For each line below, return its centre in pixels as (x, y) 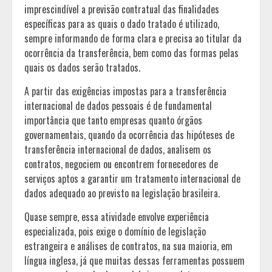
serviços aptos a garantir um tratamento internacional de (132, 178)
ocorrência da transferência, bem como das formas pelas (131, 53)
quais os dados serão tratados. (82, 67)
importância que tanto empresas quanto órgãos (113, 120)
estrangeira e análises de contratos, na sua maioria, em (128, 246)
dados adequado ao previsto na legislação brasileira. (122, 193)
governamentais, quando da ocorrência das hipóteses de (129, 134)
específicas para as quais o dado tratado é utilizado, (122, 23)
